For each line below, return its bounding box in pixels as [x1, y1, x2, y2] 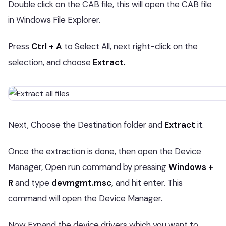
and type [13, 177, 51, 188]
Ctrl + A [29, 41, 62, 52]
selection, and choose [8, 56, 93, 68]
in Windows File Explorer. [8, 14, 100, 25]
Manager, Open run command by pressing [8, 161, 168, 173]
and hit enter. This [114, 177, 183, 188]
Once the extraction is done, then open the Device [8, 146, 201, 157]
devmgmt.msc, [51, 177, 114, 188]
